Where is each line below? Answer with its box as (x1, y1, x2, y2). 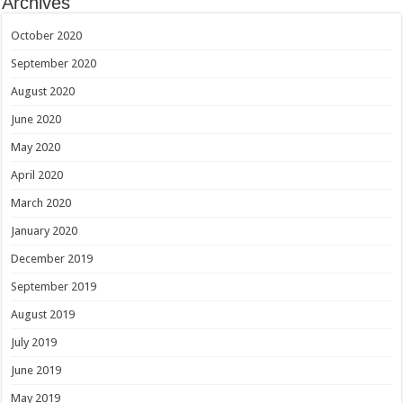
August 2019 (11, 308, 76, 322)
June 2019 (11, 363, 62, 378)
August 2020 (11, 85, 76, 99)
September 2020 (11, 57, 97, 71)
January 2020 (11, 224, 78, 238)
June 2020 (11, 112, 62, 127)
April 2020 (11, 168, 64, 183)
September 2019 (11, 280, 97, 294)
